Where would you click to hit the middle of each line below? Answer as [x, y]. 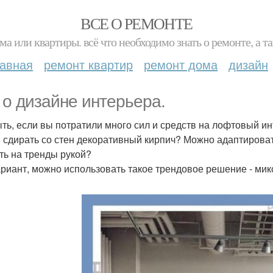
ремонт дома [181, 64]
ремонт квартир [88, 64]
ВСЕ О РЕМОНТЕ [136, 23]
